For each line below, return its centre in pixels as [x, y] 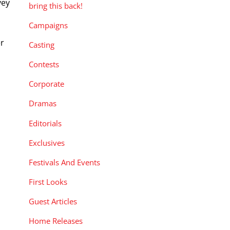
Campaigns [48, 25]
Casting [42, 45]
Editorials [45, 123]
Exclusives [47, 142]
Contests [44, 64]
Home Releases [56, 221]
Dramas [43, 103]
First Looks [48, 182]
